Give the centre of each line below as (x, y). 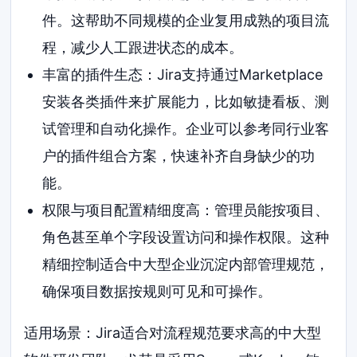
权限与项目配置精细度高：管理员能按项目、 (185, 210)
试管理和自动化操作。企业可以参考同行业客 (185, 128)
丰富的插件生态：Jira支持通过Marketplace (182, 74)
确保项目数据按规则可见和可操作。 (157, 291)
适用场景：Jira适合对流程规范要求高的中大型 (173, 332)
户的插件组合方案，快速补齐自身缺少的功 (178, 155)
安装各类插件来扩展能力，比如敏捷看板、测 (185, 101)
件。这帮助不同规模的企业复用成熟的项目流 (185, 20)
